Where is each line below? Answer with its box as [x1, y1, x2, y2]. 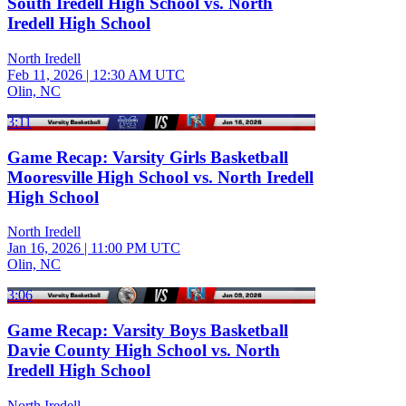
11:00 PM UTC [91, 240, 180, 256]
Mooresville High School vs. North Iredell [7, 167, 314, 187]
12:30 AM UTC [92, 66, 185, 82]
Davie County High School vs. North [7, 341, 280, 360]
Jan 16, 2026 [7, 240, 81, 256]
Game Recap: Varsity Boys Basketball [7, 321, 288, 340]
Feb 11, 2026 [7, 66, 82, 82]
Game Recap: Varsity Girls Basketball [7, 147, 288, 167]
